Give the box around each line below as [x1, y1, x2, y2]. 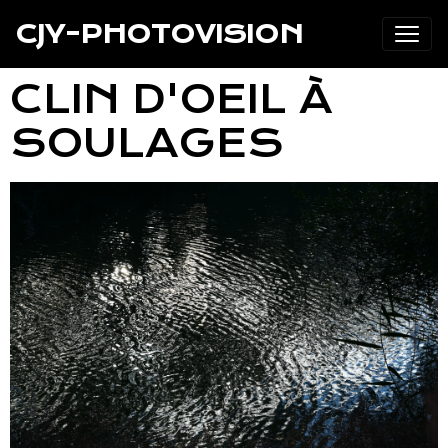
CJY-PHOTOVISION [16, 19, 303, 49]
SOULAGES [10, 121, 284, 167]
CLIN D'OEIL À [10, 77, 333, 123]
